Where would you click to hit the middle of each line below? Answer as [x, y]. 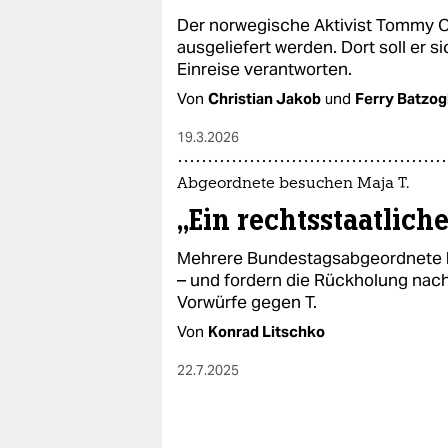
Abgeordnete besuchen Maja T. [293, 184]
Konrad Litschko [266, 331]
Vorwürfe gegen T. [247, 301]
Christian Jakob [264, 98]
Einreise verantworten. [264, 68]
